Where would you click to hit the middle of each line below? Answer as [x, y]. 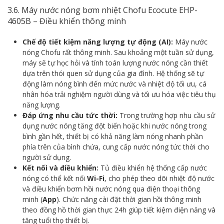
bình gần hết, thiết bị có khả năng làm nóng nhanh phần [113, 136]
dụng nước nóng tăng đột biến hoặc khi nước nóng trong [114, 125]
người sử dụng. [47, 157]
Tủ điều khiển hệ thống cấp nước [153, 167]
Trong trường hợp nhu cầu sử [166, 115]
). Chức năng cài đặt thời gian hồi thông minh [129, 199]
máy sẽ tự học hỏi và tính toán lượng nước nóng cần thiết [115, 62]
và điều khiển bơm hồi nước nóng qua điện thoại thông [111, 188]
